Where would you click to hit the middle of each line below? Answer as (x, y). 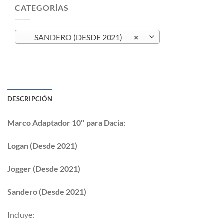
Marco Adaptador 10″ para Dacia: (66, 123)
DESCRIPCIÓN (30, 99)
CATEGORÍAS (42, 7)
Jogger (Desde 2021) (44, 169)
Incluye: (21, 214)
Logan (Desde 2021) (42, 146)
